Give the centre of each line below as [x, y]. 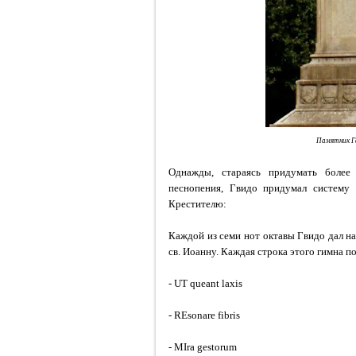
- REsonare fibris [204, 315]
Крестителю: [197, 204]
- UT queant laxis [205, 283]
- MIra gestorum [203, 347]
